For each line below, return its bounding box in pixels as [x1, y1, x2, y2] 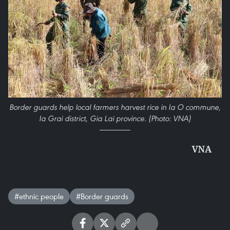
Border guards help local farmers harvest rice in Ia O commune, [9, 102, 221, 112]
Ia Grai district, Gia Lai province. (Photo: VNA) [39, 113, 191, 124]
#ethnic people [14, 191, 64, 202]
